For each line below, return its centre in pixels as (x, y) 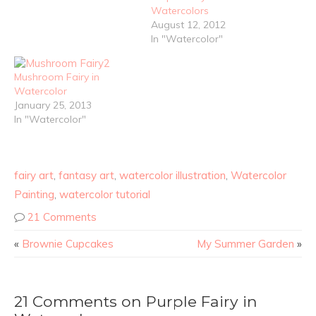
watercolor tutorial (105, 194)
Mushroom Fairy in (57, 77)
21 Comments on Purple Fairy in (136, 301)
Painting (34, 194)
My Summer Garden (245, 243)
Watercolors (180, 10)
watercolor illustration (172, 175)
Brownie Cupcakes (68, 243)
